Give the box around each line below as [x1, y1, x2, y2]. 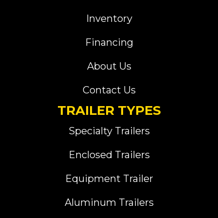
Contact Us [82, 84, 136, 96]
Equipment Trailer [65, 173, 153, 185]
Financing [85, 36, 133, 49]
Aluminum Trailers [64, 197, 154, 209]
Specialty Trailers [68, 125, 150, 137]
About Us [87, 60, 131, 73]
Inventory [86, 13, 132, 25]
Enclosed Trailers [68, 149, 150, 161]
